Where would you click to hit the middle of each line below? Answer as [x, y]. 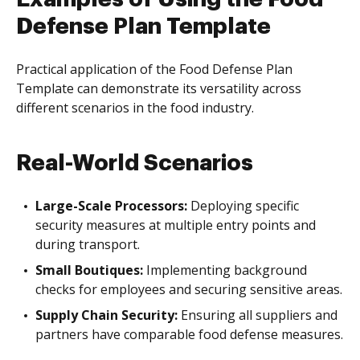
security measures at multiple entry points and [176, 225]
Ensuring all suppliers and [258, 315]
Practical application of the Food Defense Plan [154, 69]
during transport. [88, 244]
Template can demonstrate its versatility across [159, 88]
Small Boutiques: [89, 270]
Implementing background [225, 270]
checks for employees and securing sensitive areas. [189, 289]
